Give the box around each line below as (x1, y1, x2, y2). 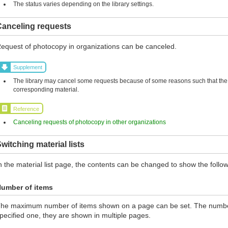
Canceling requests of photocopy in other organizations (13, 119, 166, 126)
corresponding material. (13, 85, 79, 93)
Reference (13, 105, 40, 112)
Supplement (13, 64, 43, 71)
